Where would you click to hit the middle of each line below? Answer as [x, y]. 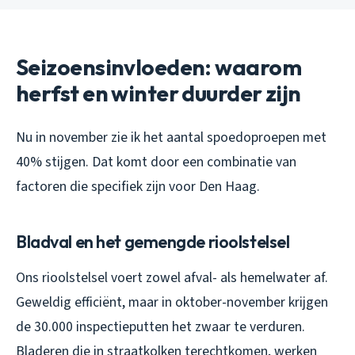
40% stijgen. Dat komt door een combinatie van [156, 162]
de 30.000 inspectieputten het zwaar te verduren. [160, 326]
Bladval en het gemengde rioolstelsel [153, 241]
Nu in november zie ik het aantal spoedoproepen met [171, 137]
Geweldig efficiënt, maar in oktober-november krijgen [172, 302]
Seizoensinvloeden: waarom [159, 67]
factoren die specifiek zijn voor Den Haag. [138, 186]
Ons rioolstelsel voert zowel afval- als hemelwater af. [172, 277]
